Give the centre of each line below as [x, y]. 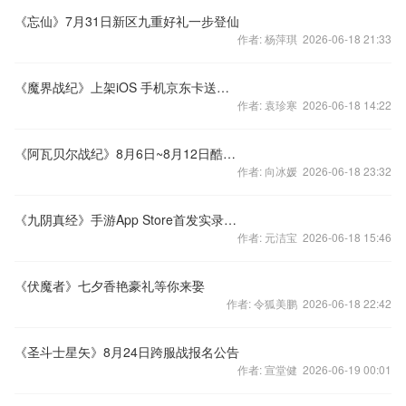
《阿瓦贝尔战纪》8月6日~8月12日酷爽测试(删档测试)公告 [229, 153]
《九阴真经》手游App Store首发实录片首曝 [230, 219]
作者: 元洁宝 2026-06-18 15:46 [314, 237]
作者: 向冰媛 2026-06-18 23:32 [314, 171]
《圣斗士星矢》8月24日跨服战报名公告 [127, 352]
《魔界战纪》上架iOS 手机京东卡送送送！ [223, 87]
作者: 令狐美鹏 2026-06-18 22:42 [309, 303]
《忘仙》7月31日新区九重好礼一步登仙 [127, 21]
